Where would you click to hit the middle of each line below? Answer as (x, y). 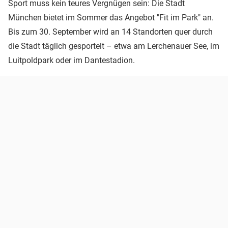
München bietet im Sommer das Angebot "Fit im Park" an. (111, 18)
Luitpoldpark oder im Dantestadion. (72, 61)
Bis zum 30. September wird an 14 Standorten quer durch (110, 32)
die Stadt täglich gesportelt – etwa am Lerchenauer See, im (114, 46)
